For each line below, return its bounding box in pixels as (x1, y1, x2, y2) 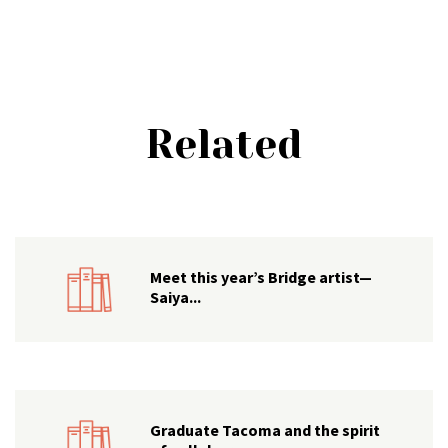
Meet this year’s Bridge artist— (149, 266, 372, 287)
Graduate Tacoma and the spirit (149, 419, 380, 440)
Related (146, 120, 302, 168)
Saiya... (149, 286, 201, 307)
